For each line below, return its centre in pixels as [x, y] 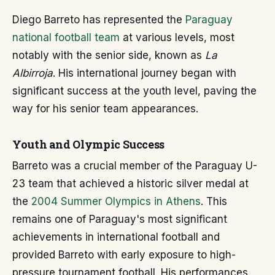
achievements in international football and [116, 237]
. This [214, 201]
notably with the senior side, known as [109, 55]
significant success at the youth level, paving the [134, 91]
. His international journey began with [145, 73]
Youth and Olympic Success [88, 144]
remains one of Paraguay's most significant [120, 219]
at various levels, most [177, 37]
